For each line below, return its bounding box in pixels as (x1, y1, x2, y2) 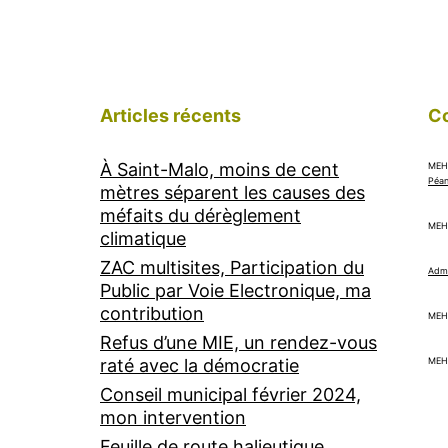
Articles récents (100, 104, 241, 126)
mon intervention (100, 406, 246, 428)
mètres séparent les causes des (100, 181, 365, 203)
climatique (100, 227, 186, 249)
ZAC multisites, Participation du (100, 256, 364, 278)
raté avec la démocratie (100, 354, 299, 376)
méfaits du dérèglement (100, 204, 301, 226)
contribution (100, 302, 204, 324)
